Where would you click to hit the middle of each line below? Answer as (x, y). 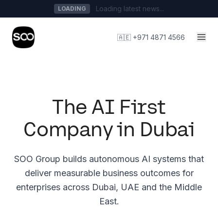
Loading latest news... (130, 9)
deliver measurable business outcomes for (109, 173)
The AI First (109, 107)
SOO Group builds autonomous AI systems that (109, 159)
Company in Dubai (109, 129)
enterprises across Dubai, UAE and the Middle (109, 187)
